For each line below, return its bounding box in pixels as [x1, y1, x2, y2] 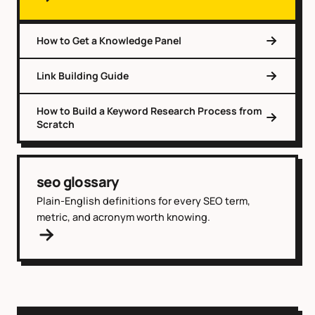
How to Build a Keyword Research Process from [37, 103, 262, 117]
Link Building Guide [37, 69, 129, 83]
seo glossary [37, 172, 119, 191]
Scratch [37, 117, 75, 131]
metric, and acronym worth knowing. [37, 210, 210, 224]
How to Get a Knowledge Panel [37, 34, 181, 48]
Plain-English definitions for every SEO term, [37, 193, 250, 207]
